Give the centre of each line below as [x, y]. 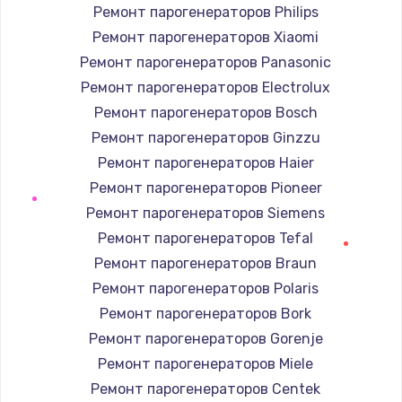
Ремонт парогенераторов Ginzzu [205, 137]
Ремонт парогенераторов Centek [205, 389]
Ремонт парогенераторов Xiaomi [205, 37]
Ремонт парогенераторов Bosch [205, 112]
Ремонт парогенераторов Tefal [205, 238]
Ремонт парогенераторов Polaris [205, 288]
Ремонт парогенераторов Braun [205, 263]
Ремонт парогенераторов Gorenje [205, 338]
